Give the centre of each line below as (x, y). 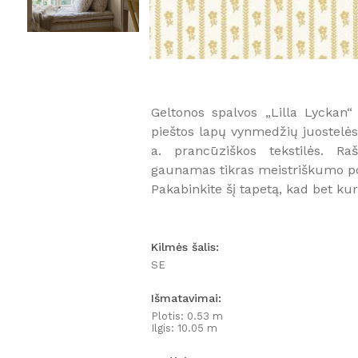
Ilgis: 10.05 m (184, 328)
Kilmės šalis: (185, 247)
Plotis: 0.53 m (187, 316)
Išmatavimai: (186, 298)
